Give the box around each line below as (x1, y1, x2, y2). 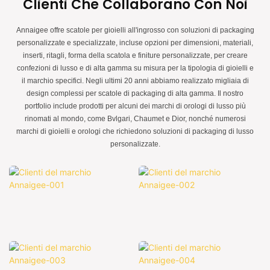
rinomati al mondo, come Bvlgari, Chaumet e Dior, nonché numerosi (24, 114, 246, 123)
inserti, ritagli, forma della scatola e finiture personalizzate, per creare (22, 51, 248, 60)
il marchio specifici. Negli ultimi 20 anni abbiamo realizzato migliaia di (21, 76, 249, 85)
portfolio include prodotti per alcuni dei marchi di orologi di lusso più (24, 101, 246, 110)
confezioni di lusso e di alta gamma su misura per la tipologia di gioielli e (16, 63, 254, 72)
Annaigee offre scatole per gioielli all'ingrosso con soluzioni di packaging (16, 25, 254, 34)
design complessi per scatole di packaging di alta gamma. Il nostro (27, 89, 243, 98)
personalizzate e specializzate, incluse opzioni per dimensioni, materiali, (17, 38, 253, 47)
